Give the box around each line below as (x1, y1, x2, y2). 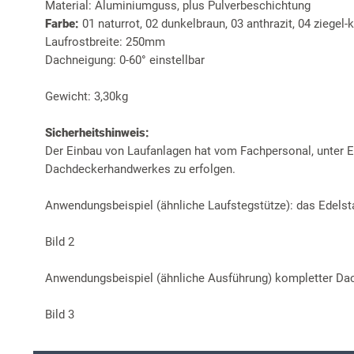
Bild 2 (45, 234, 74, 249)
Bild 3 (45, 307, 74, 322)
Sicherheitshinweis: (45, 125, 149, 140)
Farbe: (45, 16, 79, 31)
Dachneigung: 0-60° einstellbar (45, 52, 205, 67)
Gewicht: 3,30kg (45, 88, 128, 104)
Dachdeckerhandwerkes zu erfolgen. (45, 161, 235, 176)
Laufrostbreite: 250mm (45, 34, 165, 49)
